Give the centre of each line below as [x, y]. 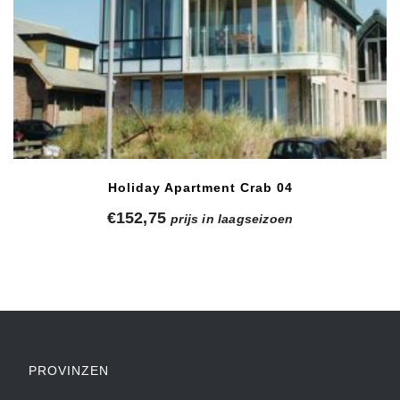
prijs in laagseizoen [232, 218]
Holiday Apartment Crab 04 [200, 187]
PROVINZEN [69, 370]
